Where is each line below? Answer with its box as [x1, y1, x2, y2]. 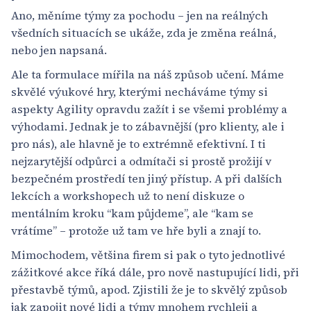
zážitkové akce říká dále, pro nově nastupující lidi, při [11, 264, 299, 280]
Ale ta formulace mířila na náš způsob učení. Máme [11, 67, 284, 83]
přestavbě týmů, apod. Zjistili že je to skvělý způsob [11, 282, 287, 298]
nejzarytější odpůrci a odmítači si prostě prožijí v [11, 153, 271, 169]
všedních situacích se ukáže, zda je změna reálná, [11, 25, 276, 41]
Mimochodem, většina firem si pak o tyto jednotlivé [11, 247, 285, 263]
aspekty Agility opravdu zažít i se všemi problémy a [11, 101, 287, 117]
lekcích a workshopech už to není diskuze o [11, 188, 244, 204]
